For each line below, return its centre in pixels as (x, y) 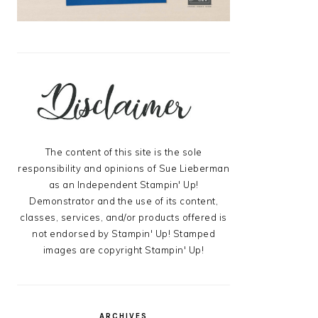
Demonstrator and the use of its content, (124, 201)
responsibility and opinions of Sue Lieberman (124, 169)
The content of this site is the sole (124, 152)
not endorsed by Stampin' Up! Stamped (124, 234)
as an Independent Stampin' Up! (124, 185)
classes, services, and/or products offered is (124, 218)
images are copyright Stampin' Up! (124, 250)
